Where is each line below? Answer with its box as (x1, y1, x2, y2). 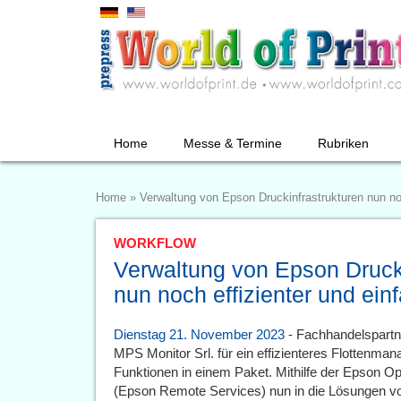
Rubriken (318, 136, 369, 150)
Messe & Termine (183, 136, 282, 150)
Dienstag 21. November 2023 (114, 327, 285, 342)
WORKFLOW (114, 235, 196, 251)
